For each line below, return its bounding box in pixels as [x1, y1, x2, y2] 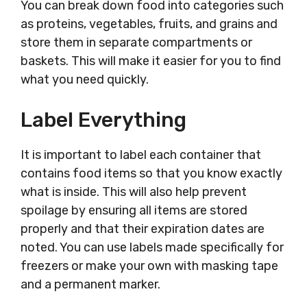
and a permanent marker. [21, 277, 160, 292]
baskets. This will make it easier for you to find [21, 53, 281, 69]
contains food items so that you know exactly [21, 166, 282, 181]
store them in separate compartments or [21, 35, 252, 50]
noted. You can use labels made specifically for [21, 240, 284, 255]
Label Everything [21, 108, 186, 132]
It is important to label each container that [21, 147, 261, 162]
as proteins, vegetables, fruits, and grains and [21, 16, 278, 32]
